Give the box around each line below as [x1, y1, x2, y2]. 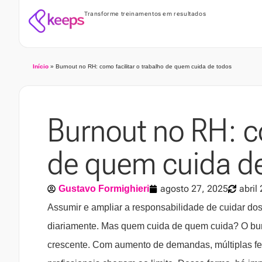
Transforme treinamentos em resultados [84, 11, 206, 17]
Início [33, 63, 49, 70]
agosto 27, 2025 [160, 183, 228, 195]
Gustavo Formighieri [58, 184, 149, 194]
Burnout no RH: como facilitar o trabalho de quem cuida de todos [56, 63, 232, 70]
